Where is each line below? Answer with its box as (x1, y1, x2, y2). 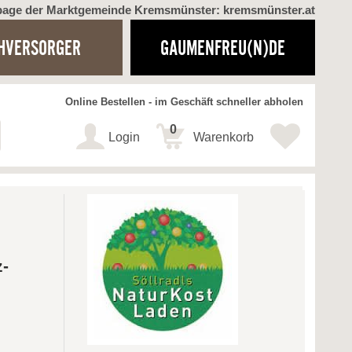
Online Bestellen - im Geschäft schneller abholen (65, 97, 303, 108)
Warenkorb (193, 130, 254, 145)
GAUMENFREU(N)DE (159, 36, 285, 59)
